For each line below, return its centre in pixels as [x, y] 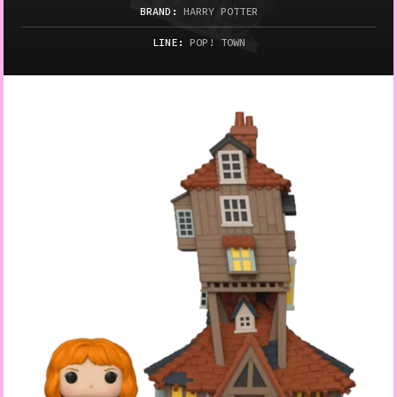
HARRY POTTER [220, 11]
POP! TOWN [217, 42]
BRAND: [158, 11]
